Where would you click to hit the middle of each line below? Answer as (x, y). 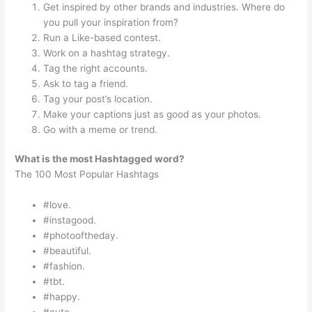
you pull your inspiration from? (111, 22)
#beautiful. (68, 250)
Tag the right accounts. (96, 68)
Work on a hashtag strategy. (107, 53)
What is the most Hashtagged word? (100, 159)
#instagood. (70, 220)
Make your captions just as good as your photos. (153, 114)
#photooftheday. (81, 235)
